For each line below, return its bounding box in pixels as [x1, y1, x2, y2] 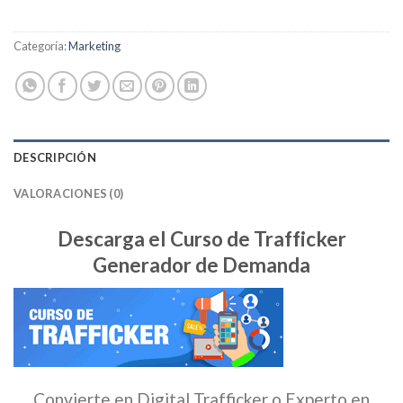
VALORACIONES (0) [13, 185, 124, 201]
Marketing [68, 38, 121, 53]
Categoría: [13, 38, 68, 53]
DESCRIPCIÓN [13, 149, 96, 165]
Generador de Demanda [93, 252, 310, 277]
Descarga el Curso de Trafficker [57, 226, 346, 251]
